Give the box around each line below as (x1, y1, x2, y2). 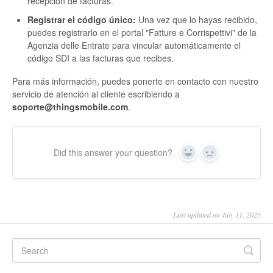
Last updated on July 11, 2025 (173, 210, 261, 220)
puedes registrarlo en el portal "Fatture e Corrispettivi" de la (27, 26, 257, 39)
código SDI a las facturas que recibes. (27, 52, 174, 65)
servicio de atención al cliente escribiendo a (12, 88, 180, 101)
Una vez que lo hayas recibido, (136, 13, 257, 26)
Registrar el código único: (27, 13, 136, 26)
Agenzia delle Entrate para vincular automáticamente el (27, 39, 241, 52)
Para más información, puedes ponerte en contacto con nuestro (12, 75, 258, 88)
